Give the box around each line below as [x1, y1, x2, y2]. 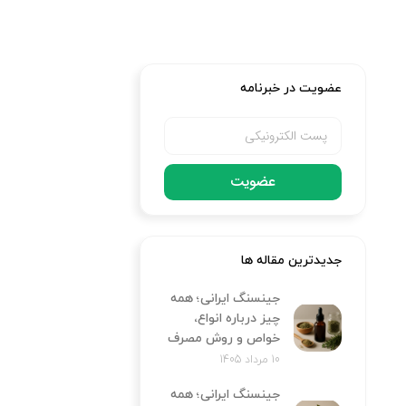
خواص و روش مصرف [167, 329, 280, 347]
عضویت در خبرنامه [239, 80, 342, 98]
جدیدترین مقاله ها [240, 251, 342, 269]
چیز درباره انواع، [193, 309, 280, 327]
